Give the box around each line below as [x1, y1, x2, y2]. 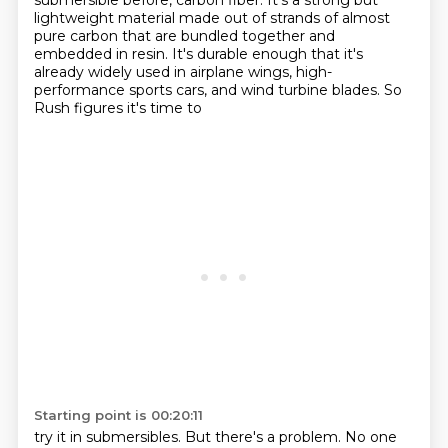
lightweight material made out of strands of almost [33, 9, 390, 27]
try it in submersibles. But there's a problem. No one [33, 428, 397, 446]
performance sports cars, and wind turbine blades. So [33, 81, 402, 99]
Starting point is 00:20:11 [33, 407, 203, 423]
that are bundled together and [121, 27, 335, 45]
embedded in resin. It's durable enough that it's [33, 45, 363, 63]
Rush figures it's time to [33, 99, 202, 117]
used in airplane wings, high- [135, 63, 332, 81]
